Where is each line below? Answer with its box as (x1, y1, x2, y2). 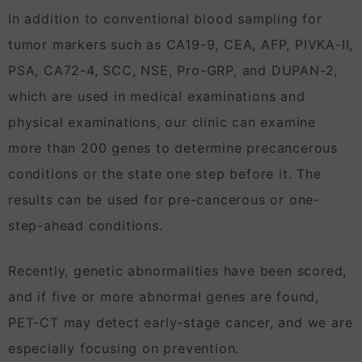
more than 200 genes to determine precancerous (8, 140, 338, 157)
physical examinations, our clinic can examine (8, 114, 316, 131)
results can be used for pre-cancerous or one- (8, 192, 320, 208)
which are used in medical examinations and (8, 88, 305, 105)
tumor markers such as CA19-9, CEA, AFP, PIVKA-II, (8, 36, 354, 53)
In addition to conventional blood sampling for (8, 11, 322, 27)
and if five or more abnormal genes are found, (8, 288, 319, 305)
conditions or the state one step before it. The (8, 166, 322, 183)
